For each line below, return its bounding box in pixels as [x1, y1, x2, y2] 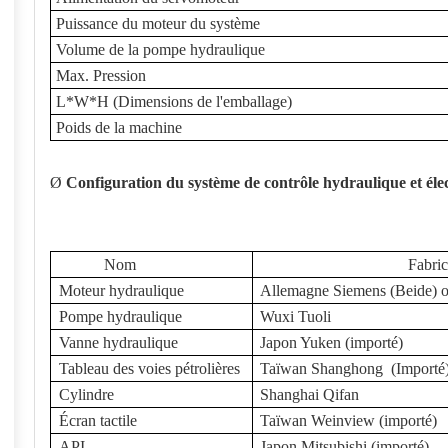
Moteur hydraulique [59, 282, 184, 299]
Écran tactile [59, 412, 137, 429]
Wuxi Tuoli [260, 308, 331, 325]
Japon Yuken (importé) [260, 334, 403, 351]
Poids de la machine [56, 119, 182, 136]
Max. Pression [56, 67, 146, 84]
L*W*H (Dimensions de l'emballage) [56, 93, 292, 110]
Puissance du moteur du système [56, 15, 260, 32]
